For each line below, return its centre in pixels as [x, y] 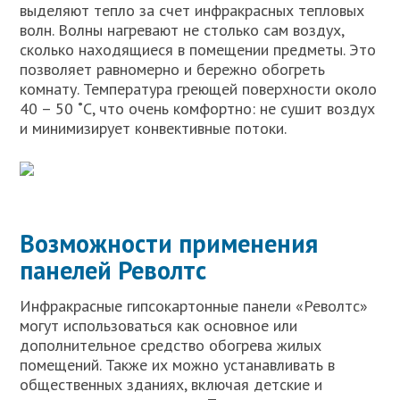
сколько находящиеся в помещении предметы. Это [198, 49]
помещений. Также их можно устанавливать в [178, 364]
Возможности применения [169, 243]
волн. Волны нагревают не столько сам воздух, [182, 29]
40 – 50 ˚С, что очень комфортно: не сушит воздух [198, 108]
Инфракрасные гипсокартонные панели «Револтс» [194, 305]
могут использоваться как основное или [159, 325]
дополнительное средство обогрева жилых [171, 345]
